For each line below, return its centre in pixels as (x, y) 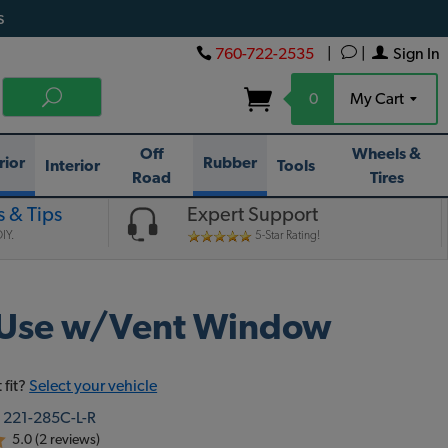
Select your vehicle (93, 386)
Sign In (416, 54)
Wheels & (387, 153)
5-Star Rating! (287, 235)
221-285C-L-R (50, 418)
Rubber (230, 163)
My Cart (378, 99)
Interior (73, 165)
